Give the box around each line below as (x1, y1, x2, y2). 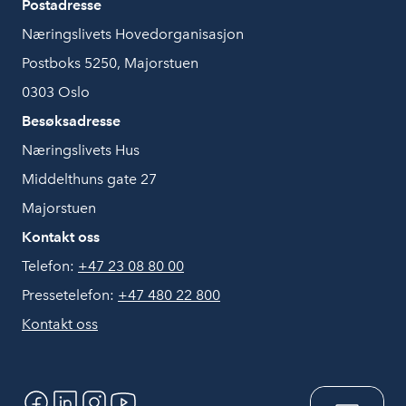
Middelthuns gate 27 (22, 170, 157, 188)
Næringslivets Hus (22, 141, 140, 159)
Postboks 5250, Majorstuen (22, 54, 198, 72)
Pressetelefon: (22, 286, 118, 304)
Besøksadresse (22, 112, 121, 130)
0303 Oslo (22, 83, 90, 101)
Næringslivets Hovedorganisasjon (22, 25, 244, 43)
